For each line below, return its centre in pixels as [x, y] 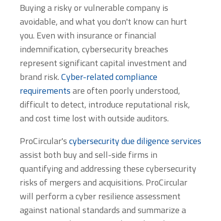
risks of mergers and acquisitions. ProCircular [104, 182]
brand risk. [40, 76]
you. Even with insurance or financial [88, 35]
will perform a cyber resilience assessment [100, 196]
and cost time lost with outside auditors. [97, 118]
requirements [45, 90]
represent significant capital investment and [103, 63]
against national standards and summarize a [103, 210]
